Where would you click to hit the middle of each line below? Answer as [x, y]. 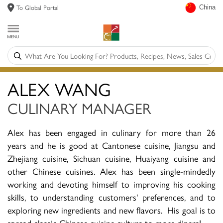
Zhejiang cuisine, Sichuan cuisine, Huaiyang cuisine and [111, 158]
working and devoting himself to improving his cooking [111, 184]
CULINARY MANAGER [79, 108]
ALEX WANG [59, 88]
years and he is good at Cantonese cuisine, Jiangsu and [111, 145]
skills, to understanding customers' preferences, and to [111, 197]
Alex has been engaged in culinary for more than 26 [111, 132]
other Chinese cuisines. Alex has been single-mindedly [111, 171]
